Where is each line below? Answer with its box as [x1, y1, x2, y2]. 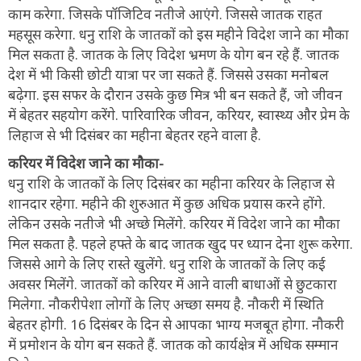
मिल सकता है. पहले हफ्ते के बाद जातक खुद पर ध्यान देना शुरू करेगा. [8, 234, 353, 253]
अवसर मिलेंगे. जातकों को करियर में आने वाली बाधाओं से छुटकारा [8, 274, 337, 293]
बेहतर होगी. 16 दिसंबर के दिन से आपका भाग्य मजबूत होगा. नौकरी [8, 314, 344, 334]
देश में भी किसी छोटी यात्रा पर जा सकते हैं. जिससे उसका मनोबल [8, 64, 329, 84]
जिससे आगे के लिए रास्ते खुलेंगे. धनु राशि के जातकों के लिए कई [8, 254, 326, 273]
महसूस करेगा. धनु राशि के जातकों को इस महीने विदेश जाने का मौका [8, 24, 349, 44]
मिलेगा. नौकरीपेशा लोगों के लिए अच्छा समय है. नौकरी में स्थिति [8, 294, 324, 313]
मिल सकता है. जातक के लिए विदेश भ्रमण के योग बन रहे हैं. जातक [8, 44, 339, 64]
